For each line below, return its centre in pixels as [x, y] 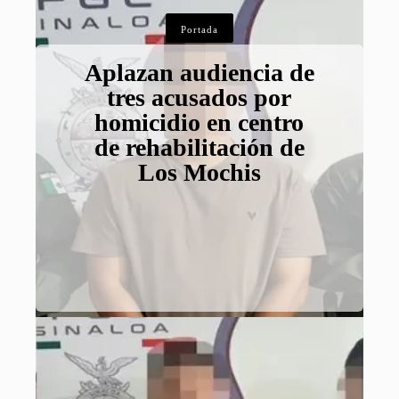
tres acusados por [199, 98]
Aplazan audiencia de [199, 73]
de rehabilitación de [199, 148]
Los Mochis [199, 173]
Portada [199, 30]
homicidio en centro [199, 123]
